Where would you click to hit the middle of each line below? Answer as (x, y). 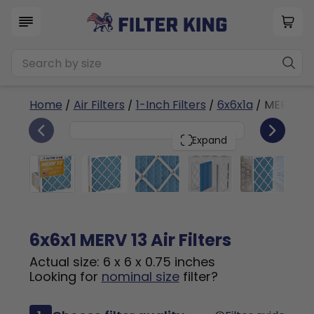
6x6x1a (235, 105)
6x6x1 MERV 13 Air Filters (130, 240)
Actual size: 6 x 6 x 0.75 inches (122, 262)
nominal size (140, 277)
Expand (210, 140)
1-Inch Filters (171, 105)
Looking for (65, 277)
